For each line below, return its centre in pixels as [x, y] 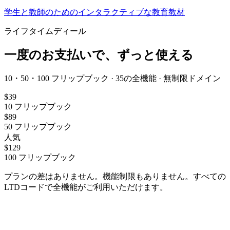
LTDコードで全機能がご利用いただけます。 [86, 187]
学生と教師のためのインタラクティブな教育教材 [94, 12]
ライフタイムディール [45, 31]
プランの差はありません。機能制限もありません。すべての [115, 177]
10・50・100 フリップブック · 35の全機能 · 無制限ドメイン [112, 79]
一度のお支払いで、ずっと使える [99, 55]
